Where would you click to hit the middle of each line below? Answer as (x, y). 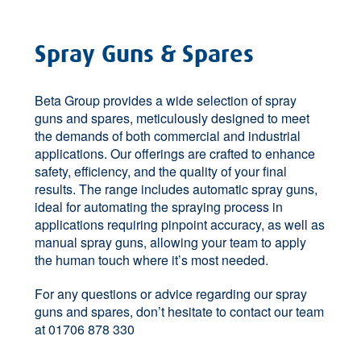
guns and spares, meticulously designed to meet (172, 118)
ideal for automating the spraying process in (158, 207)
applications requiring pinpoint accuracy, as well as (179, 225)
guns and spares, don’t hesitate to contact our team (179, 312)
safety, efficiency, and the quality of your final (160, 172)
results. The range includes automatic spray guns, (176, 189)
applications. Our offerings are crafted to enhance (174, 154)
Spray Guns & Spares (144, 54)
